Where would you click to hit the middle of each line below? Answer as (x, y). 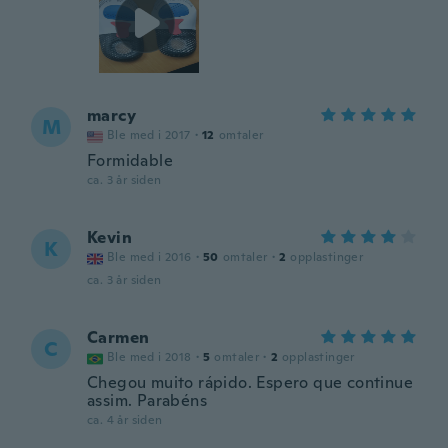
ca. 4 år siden (125, 420)
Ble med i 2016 (149, 257)
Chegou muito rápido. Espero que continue (250, 382)
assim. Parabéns (147, 400)
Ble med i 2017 (149, 135)
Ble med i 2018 (149, 357)
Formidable (130, 160)
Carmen (118, 337)
